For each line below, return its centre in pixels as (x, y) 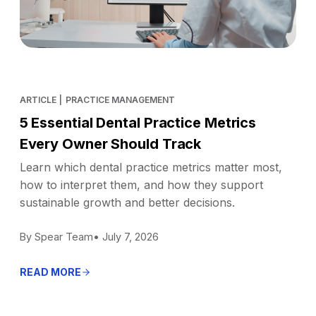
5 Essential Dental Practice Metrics (138, 122)
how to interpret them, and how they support (141, 184)
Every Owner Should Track (110, 144)
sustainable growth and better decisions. (127, 202)
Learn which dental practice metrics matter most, (151, 167)
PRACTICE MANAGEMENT (121, 99)
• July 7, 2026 (126, 236)
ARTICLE (38, 99)
